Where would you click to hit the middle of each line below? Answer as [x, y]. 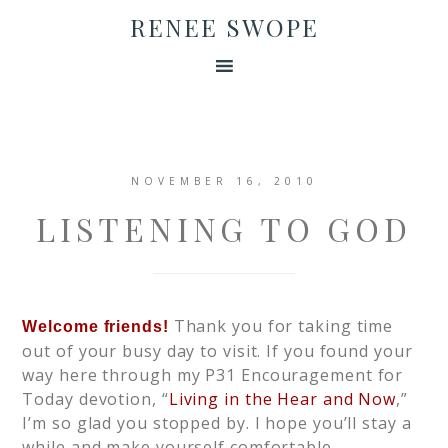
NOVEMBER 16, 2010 [224, 181]
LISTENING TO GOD [224, 228]
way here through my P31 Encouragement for [213, 375]
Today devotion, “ [95, 399]
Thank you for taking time [281, 326]
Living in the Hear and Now [282, 399]
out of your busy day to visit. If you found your [217, 351]
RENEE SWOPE [224, 27]
